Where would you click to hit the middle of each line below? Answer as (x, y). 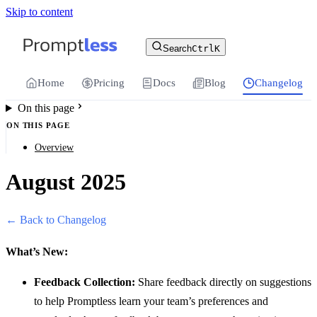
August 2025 (66, 181)
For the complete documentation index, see (113, 30)
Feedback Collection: (85, 282)
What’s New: (37, 251)
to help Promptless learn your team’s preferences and (151, 301)
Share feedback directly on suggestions (223, 282)
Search (177, 48)
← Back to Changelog (56, 220)
